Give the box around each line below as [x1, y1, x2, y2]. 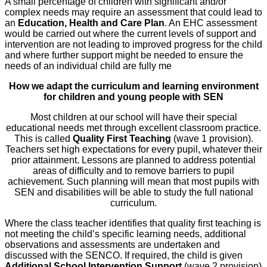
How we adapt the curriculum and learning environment [8, 81, 259, 92]
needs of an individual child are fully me [5, 61, 172, 72]
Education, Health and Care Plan [18, 18, 164, 29]
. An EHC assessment [164, 18, 257, 29]
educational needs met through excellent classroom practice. [6, 123, 261, 133]
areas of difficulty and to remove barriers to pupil [33, 166, 234, 176]
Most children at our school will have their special [30, 112, 237, 123]
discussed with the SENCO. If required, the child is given [5, 250, 243, 261]
